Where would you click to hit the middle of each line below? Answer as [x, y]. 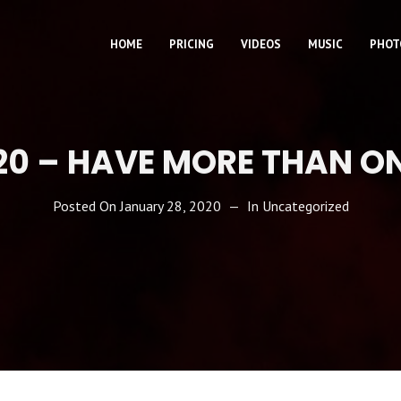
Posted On [86, 206]
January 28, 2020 [170, 206]
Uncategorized [305, 206]
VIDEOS [260, 44]
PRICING [191, 44]
